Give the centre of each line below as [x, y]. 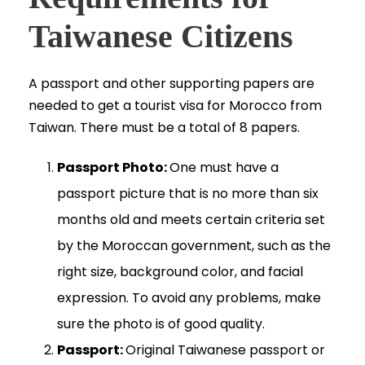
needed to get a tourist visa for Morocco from [175, 106]
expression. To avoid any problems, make [189, 298]
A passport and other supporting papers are [172, 84]
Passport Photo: [113, 168]
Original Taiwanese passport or [225, 350]
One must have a [224, 168]
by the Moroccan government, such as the [194, 246]
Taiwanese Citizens [161, 37]
